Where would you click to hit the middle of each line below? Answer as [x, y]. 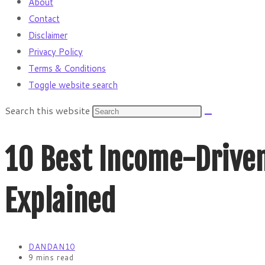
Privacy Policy [56, 52]
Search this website [49, 110]
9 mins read [51, 257]
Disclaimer [48, 35]
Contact [44, 19]
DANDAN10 [52, 247]
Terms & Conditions [67, 68]
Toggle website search [73, 85]
